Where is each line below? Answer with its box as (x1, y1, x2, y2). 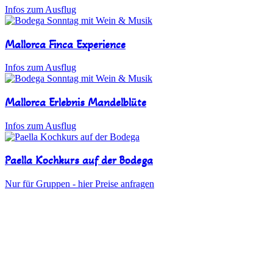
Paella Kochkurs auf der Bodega (5, 154, 153, 168)
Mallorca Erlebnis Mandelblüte (5, 95, 146, 109)
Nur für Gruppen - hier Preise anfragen (5, 179, 154, 190)
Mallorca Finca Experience (5, 37, 126, 51)
